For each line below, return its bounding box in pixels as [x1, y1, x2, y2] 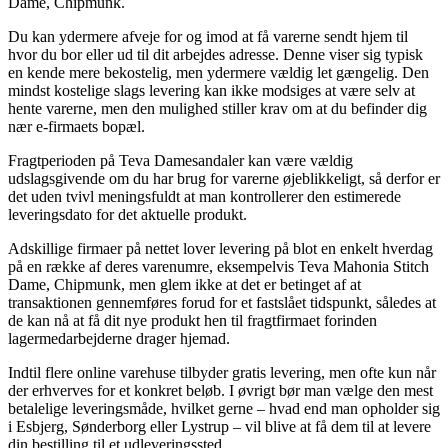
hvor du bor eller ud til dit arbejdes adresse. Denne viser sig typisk [8, 45, 423, 63]
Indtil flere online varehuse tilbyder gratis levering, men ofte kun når [8, 363, 436, 381]
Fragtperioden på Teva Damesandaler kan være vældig [8, 151, 353, 169]
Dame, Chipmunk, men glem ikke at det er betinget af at [8, 275, 361, 293]
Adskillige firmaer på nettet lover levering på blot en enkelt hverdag [8, 239, 433, 257]
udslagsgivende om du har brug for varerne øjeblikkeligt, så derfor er [8, 169, 440, 187]
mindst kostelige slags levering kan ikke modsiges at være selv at [8, 81, 415, 99]
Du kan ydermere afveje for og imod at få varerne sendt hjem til [8, 27, 408, 45]
